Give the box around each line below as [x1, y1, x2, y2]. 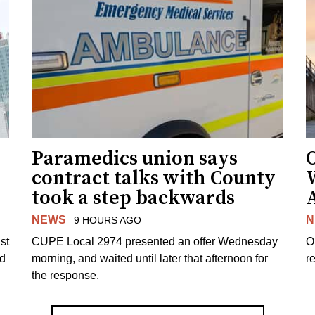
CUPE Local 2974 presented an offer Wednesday [32, 235, 278, 247]
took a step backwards [32, 186, 236, 211]
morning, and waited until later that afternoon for [32, 252, 269, 264]
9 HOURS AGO [73, 214, 141, 226]
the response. [32, 269, 100, 281]
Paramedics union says [32, 146, 238, 172]
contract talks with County [32, 166, 276, 191]
